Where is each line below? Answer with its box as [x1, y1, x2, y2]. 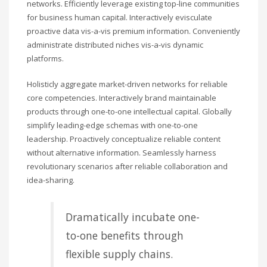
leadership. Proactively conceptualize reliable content [27, 133, 221, 144]
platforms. [27, 52, 64, 64]
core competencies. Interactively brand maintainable [27, 92, 216, 103]
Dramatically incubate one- [66, 209, 200, 224]
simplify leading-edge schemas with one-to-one [27, 119, 198, 131]
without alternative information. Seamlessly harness [27, 147, 216, 158]
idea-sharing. [27, 174, 74, 185]
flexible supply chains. [66, 246, 173, 261]
